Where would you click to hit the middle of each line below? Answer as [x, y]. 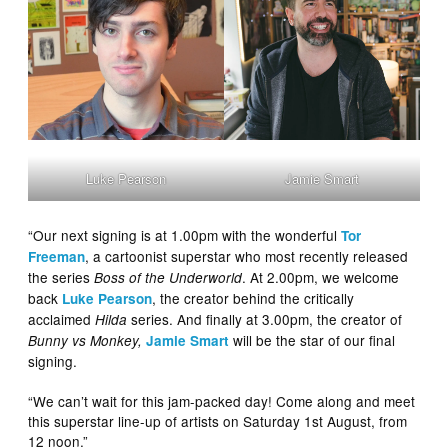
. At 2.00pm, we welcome [321, 277]
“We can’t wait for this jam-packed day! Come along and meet [222, 401]
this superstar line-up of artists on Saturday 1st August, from [218, 421]
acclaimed [62, 319]
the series [61, 277]
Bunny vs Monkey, [85, 341]
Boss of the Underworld [168, 278]
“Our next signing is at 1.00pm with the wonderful [185, 235]
